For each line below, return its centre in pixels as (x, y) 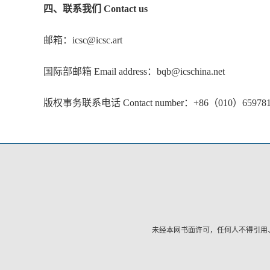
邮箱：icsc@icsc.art (83, 40)
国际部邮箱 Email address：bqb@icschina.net (134, 71)
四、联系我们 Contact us (96, 9)
